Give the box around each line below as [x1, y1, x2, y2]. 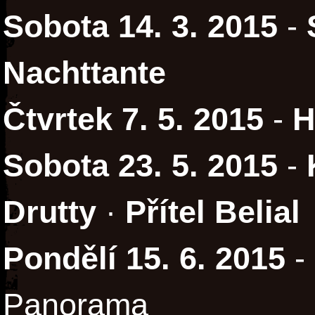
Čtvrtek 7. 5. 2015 [3, 102, 264, 137]
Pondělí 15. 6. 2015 [3, 241, 285, 276]
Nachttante [3, 56, 166, 91]
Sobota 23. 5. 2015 [3, 148, 278, 184]
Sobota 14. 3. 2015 [3, 9, 278, 44]
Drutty [3, 195, 96, 230]
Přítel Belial [125, 195, 300, 230]
